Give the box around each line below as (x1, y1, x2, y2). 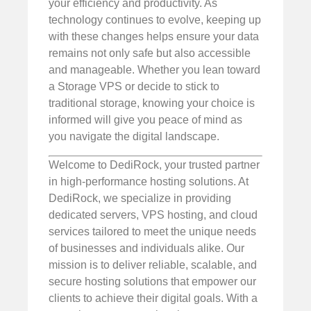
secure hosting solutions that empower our (49, 275, 256, 287)
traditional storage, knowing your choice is (49, 97, 255, 110)
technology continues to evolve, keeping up (49, 14, 261, 26)
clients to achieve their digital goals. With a (49, 292, 258, 304)
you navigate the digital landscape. (49, 131, 219, 143)
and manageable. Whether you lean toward (49, 64, 260, 76)
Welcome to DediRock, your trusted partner (49, 158, 260, 171)
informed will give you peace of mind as (49, 114, 242, 126)
